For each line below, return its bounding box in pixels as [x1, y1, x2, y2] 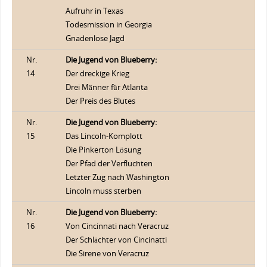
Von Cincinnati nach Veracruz [65, 221, 169, 231]
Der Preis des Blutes [65, 95, 135, 106]
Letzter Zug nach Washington [65, 172, 169, 182]
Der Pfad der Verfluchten [65, 158, 153, 169]
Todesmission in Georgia [65, 19, 152, 30]
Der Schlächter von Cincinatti [65, 234, 167, 245]
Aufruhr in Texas [65, 5, 123, 16]
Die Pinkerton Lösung [65, 144, 141, 155]
